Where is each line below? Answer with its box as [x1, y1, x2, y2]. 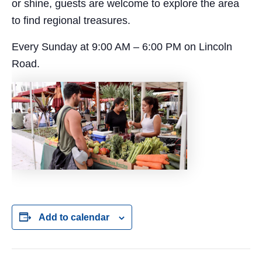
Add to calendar [39, 212, 109, 222]
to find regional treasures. [12, 15, 130, 26]
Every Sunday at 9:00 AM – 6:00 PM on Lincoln [12, 41, 232, 53]
